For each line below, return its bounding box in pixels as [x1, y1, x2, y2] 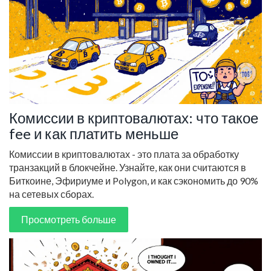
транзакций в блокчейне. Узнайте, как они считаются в [9, 162, 246, 173]
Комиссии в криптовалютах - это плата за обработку [9, 148, 239, 160]
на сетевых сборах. [9, 188, 94, 200]
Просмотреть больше [21, 214, 116, 225]
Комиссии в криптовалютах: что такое [9, 109, 258, 126]
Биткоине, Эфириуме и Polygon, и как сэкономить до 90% [9, 175, 258, 186]
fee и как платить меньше [9, 125, 178, 142]
